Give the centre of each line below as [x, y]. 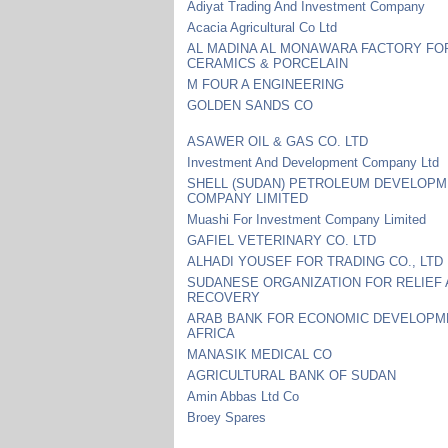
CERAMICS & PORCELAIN [268, 63]
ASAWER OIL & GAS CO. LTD [278, 141]
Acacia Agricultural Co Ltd [262, 27]
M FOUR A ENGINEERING [266, 84]
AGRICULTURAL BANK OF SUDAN [292, 375]
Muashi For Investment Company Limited [307, 219]
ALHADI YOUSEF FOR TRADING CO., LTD [315, 261]
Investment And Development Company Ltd [313, 162]
